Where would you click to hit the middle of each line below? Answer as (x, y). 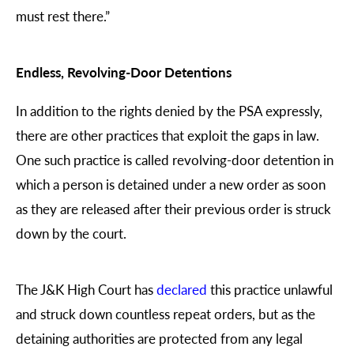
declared (182, 289)
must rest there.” (63, 16)
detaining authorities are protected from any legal (159, 338)
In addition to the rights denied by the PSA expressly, (169, 110)
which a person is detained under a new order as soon (171, 184)
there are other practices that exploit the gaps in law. (168, 135)
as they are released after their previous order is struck (173, 208)
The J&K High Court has (86, 289)
